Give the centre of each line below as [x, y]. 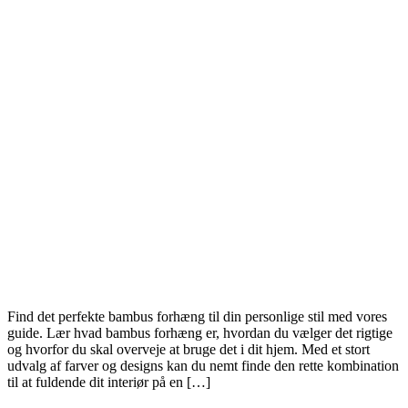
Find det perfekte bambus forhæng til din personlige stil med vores [197, 316]
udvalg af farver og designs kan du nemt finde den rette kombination [203, 365]
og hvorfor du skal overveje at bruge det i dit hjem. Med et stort [189, 349]
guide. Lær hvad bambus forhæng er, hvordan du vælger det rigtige [200, 332]
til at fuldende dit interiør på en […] [109, 382]
